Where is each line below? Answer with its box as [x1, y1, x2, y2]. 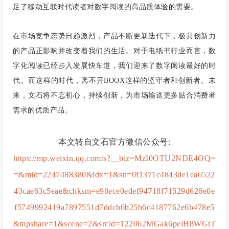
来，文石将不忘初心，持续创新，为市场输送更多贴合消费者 [13, 91, 216, 100]
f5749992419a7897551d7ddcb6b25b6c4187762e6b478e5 [14, 203, 215, 212]
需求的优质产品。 [13, 106, 73, 114]
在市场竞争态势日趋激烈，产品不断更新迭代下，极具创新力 [13, 32, 216, 40]
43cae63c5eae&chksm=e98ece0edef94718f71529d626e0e [14, 187, 215, 196]
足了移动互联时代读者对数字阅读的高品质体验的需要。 [13, 3, 198, 11]
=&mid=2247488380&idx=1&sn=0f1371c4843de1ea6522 [13, 170, 215, 179]
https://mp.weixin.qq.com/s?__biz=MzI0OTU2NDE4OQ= [13, 154, 216, 163]
